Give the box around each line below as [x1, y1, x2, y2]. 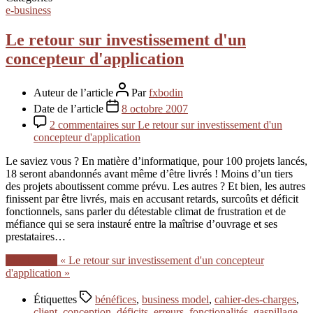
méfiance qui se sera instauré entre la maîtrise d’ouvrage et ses [6, 217, 277, 230]
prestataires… [6, 230, 66, 242]
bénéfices [95, 293, 136, 305]
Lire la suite [6, 254, 57, 266]
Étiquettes [34, 293, 80, 305]
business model [142, 293, 209, 305]
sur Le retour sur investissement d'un [122, 118, 282, 131]
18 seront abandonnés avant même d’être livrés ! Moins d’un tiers [6, 167, 293, 180]
